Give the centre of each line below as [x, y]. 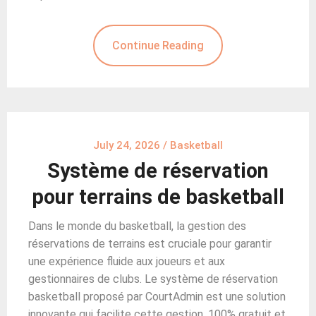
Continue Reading [158, 45]
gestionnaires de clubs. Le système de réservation [153, 279]
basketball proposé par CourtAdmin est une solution [157, 296]
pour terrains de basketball [158, 196]
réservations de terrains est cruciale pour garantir [150, 243]
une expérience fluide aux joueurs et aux [127, 261]
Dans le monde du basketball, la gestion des [137, 226]
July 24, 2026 [127, 145]
